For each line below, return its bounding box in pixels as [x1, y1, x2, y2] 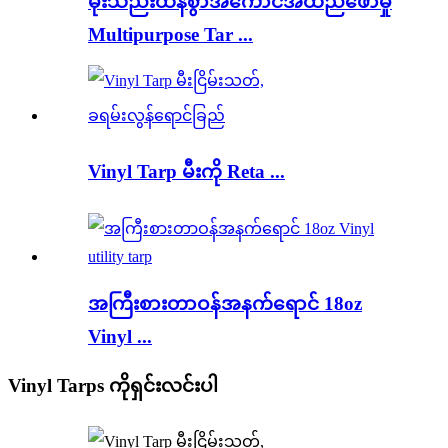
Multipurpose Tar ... [88, 23, 253, 45]
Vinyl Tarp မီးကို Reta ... [88, 161, 285, 183]
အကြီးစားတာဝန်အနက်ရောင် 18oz [88, 292, 362, 314]
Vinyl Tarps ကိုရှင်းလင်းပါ [8, 374, 218, 396]
